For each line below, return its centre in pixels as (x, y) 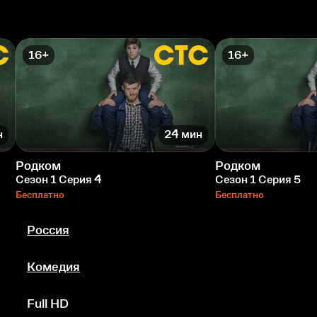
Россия (48, 230)
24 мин (183, 134)
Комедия (53, 266)
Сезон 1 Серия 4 (59, 179)
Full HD (48, 303)
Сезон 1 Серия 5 (258, 179)
